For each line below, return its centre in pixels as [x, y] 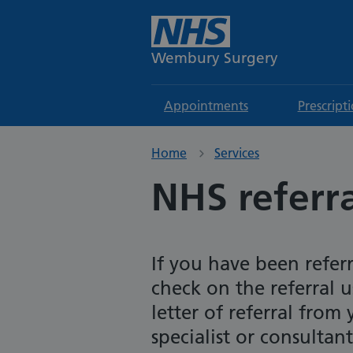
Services [237, 153]
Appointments [206, 106]
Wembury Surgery [215, 58]
